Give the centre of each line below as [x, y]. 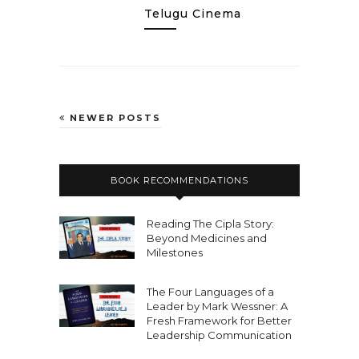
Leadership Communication [219, 335]
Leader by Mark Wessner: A [217, 306]
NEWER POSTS [113, 118]
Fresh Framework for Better [219, 321]
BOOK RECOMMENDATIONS [179, 180]
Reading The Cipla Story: [210, 224]
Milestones [175, 252]
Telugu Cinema [193, 14]
